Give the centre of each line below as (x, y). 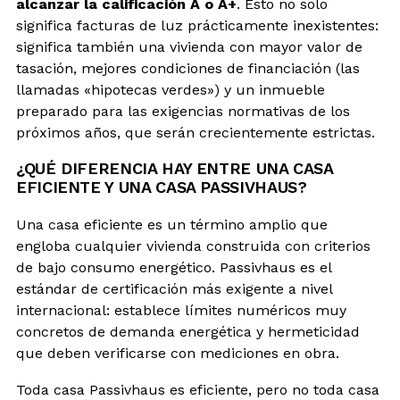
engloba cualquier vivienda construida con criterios (193, 246)
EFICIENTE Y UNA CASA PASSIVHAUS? (162, 187)
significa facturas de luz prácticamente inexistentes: (197, 26)
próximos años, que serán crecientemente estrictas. (196, 133)
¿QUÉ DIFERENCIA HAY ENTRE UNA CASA (175, 169)
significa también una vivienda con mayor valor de (189, 47)
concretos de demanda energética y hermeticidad (188, 332)
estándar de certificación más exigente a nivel (174, 289)
